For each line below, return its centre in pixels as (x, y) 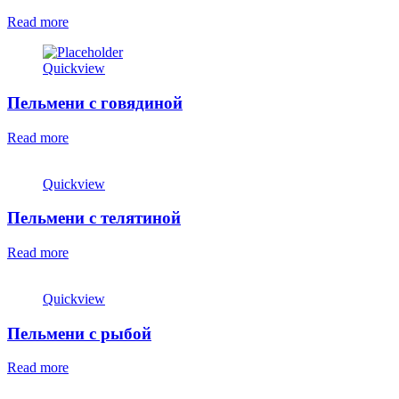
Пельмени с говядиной (95, 102)
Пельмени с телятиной (94, 218)
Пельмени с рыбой (79, 333)
